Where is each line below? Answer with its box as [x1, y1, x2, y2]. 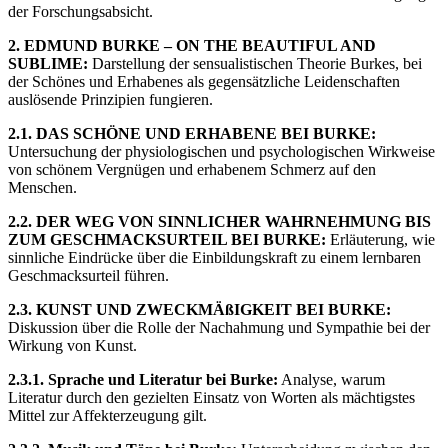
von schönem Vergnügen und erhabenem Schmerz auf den [8, 160, 376, 178]
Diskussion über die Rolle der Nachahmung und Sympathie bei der [8, 318, 430, 336]
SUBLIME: [8, 54, 88, 72]
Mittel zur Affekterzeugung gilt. [8, 406, 207, 424]
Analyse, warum [278, 370, 385, 388]
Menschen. [8, 178, 77, 196]
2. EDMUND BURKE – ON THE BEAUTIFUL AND [8, 36, 376, 54]
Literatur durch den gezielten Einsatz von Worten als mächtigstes [8, 388, 415, 406]
